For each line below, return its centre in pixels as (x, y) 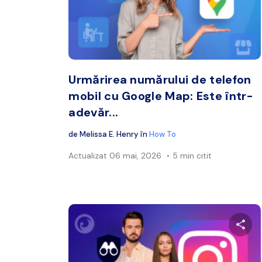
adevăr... (94, 113)
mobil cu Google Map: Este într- (161, 96)
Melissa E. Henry (109, 135)
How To (163, 135)
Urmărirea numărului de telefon (160, 80)
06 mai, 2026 (135, 156)
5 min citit (192, 156)
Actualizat (88, 156)
